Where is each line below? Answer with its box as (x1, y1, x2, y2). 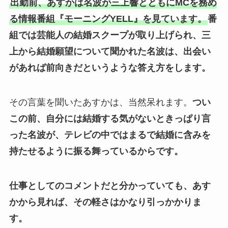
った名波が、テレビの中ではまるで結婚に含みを (9, 129, 211, 140)
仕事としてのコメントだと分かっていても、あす (9, 180, 211, 191)
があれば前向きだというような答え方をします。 (9, 63, 211, 73)
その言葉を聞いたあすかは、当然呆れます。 (9, 97, 192, 107)
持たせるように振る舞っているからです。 (9, 146, 183, 156)
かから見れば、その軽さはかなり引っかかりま (9, 196, 202, 207)
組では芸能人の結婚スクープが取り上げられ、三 (9, 30, 211, 41)
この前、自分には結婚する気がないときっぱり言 (9, 113, 211, 124)
